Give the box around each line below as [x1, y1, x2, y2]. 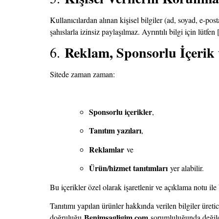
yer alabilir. [168, 163, 204, 174]
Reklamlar [89, 143, 124, 155]
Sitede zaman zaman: [50, 69, 115, 80]
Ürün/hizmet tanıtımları [89, 162, 168, 174]
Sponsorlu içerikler [89, 106, 152, 117]
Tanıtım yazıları [89, 125, 141, 136]
